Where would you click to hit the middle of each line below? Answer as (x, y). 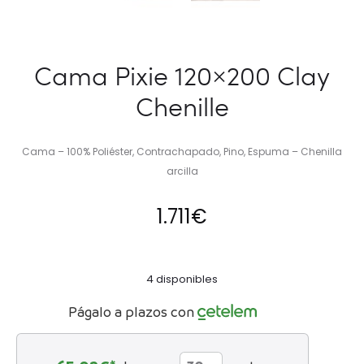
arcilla (182, 171)
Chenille (182, 106)
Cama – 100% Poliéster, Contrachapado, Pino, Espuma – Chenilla (182, 151)
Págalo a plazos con (132, 311)
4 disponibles (182, 279)
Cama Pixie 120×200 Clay (182, 75)
